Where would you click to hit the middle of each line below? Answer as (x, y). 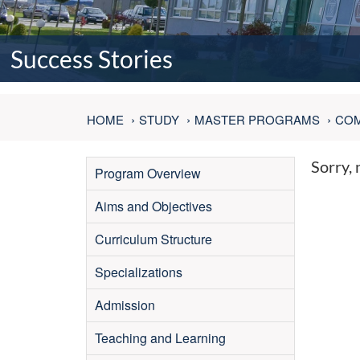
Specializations (139, 272)
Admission (125, 305)
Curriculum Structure (153, 239)
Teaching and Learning (160, 338)
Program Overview (148, 173)
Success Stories (92, 59)
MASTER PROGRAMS (257, 119)
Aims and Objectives (153, 206)
